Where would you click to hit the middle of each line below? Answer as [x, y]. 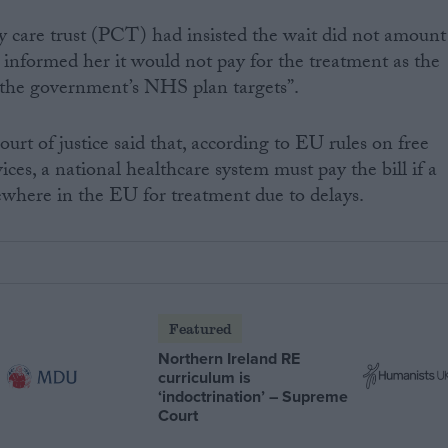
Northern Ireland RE [229, 358]
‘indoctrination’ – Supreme [253, 396]
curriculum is [205, 377]
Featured [200, 328]
